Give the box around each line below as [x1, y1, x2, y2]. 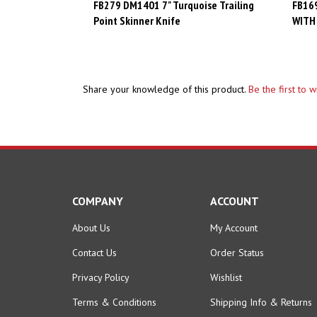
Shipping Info [210, 284, 267, 296]
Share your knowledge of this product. [83, 71, 248, 83]
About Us [72, 209, 110, 222]
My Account [210, 209, 258, 222]
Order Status [210, 234, 264, 247]
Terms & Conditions [72, 284, 156, 296]
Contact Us [72, 234, 117, 247]
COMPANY [72, 182, 123, 196]
